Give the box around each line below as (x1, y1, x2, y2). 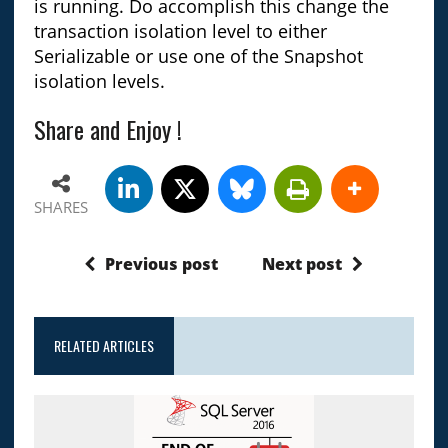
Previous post (105, 253, 219, 276)
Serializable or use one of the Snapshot (33, 44, 363, 69)
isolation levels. (33, 69, 165, 94)
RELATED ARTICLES (53, 335, 154, 357)
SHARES (33, 197, 88, 218)
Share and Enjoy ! (33, 111, 182, 148)
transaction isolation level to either (33, 19, 327, 44)
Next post (262, 253, 343, 276)
